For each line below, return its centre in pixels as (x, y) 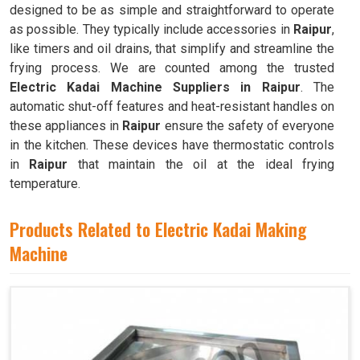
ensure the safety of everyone (247, 126)
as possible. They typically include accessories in (151, 29)
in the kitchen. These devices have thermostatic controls (172, 145)
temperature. (45, 184)
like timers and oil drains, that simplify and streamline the (172, 49)
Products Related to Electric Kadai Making (158, 229)
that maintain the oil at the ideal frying (201, 164)
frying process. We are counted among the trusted (172, 68)
